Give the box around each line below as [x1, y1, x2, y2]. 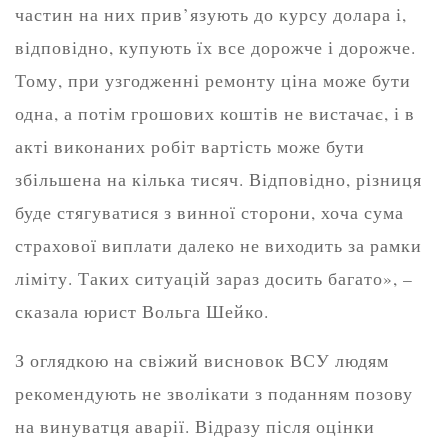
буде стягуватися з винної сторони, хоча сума [15, 201, 404, 224]
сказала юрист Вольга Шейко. [15, 300, 269, 323]
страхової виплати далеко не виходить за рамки [15, 234, 422, 257]
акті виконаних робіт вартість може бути [15, 135, 365, 158]
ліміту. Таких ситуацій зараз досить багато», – [15, 267, 413, 290]
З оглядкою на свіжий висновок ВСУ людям [15, 349, 389, 372]
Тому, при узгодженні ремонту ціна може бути [15, 69, 411, 92]
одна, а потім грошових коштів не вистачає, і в [15, 102, 415, 125]
